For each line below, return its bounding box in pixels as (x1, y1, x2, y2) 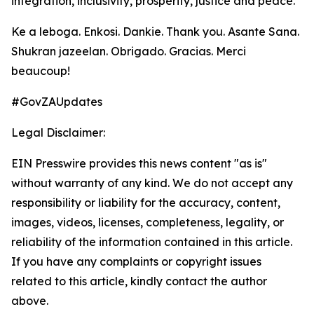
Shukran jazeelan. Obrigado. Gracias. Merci (11, 44, 246, 58)
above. (11, 294, 48, 308)
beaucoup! (11, 64, 70, 78)
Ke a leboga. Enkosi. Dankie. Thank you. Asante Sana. (11, 25, 299, 39)
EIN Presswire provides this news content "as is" (11, 156, 267, 170)
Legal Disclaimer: (11, 125, 105, 139)
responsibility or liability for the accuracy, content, (11, 196, 280, 210)
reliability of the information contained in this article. (11, 235, 292, 249)
